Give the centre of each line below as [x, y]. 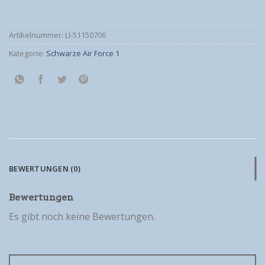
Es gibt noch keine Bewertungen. [82, 216]
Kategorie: [28, 53]
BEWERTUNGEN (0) [45, 168]
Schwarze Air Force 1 [83, 53]
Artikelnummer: [37, 35]
